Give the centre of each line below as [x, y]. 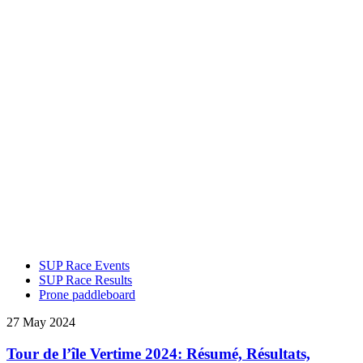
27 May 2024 [41, 322]
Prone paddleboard [87, 294]
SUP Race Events [84, 265]
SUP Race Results [85, 280]
